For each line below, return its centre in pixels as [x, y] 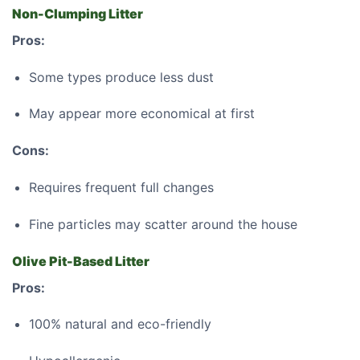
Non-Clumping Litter [78, 13]
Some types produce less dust [121, 77]
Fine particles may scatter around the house [163, 224]
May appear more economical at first [141, 114]
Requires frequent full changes [121, 187]
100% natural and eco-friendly [120, 324]
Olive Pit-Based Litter [81, 261]
